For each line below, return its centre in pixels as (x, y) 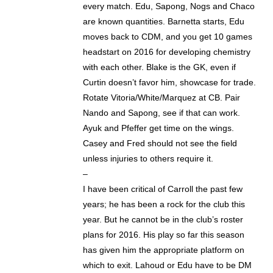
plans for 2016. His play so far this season (164, 235)
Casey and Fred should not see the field (160, 144)
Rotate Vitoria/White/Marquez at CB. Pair (162, 98)
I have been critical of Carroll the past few (163, 189)
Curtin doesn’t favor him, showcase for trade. (170, 83)
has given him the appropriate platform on (164, 250)
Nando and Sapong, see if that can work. (162, 113)
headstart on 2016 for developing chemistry (167, 52)
